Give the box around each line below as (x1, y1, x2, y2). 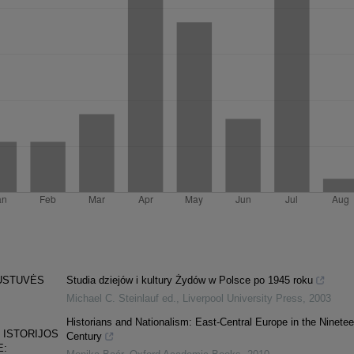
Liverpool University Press (182, 292, 303, 305)
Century (66, 330, 102, 343)
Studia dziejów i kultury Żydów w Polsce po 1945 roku (66, 274, 313, 287)
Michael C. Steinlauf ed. (66, 292, 176, 305)
